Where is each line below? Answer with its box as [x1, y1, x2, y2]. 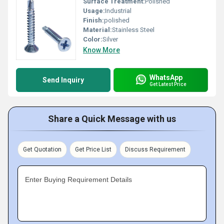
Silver [102, 35, 118, 43]
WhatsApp [149, 73, 182, 81]
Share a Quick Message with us [48, 113, 176, 124]
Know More [83, 46, 120, 54]
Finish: [83, 16, 104, 24]
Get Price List [75, 146, 111, 153]
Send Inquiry [42, 76, 84, 84]
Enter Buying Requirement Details [25, 175, 132, 183]
